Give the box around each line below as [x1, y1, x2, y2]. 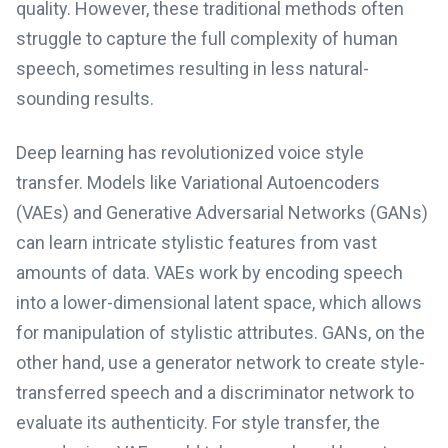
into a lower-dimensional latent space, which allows [16, 292, 422, 313]
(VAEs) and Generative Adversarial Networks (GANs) [16, 202, 428, 223]
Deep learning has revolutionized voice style [16, 142, 364, 163]
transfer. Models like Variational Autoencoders [16, 172, 380, 193]
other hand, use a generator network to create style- [16, 352, 425, 373]
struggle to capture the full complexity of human [16, 28, 398, 49]
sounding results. [16, 88, 154, 109]
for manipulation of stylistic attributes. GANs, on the [16, 322, 425, 343]
